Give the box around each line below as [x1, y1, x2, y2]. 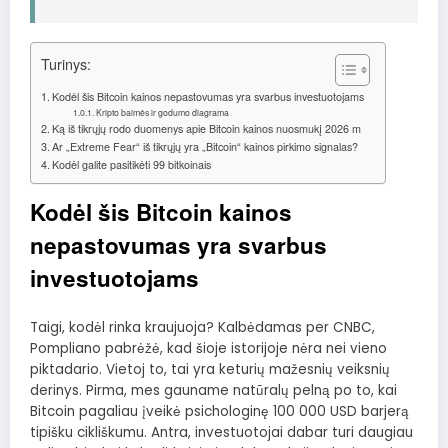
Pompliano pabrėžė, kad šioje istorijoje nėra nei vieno [30, 339, 387, 359]
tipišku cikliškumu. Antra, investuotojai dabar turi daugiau [30, 423, 413, 443]
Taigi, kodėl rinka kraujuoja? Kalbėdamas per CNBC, [30, 318, 375, 338]
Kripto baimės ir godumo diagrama [96, 105, 230, 118]
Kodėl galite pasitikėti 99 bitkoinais [52, 156, 212, 172]
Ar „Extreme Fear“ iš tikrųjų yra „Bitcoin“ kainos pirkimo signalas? [52, 138, 359, 154]
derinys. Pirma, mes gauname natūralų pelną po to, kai [30, 381, 397, 401]
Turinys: [41, 52, 91, 74]
